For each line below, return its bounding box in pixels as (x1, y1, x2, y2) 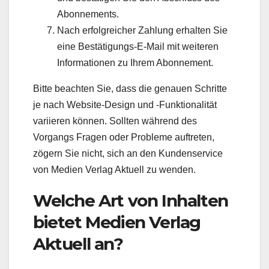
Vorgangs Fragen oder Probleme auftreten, (33, 132, 214, 143)
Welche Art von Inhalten (33, 190, 228, 211)
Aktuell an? (33, 234, 123, 255)
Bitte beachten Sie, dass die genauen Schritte (33, 83, 227, 94)
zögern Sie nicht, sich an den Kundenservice (33, 148, 223, 159)
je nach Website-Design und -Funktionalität (33, 100, 217, 110)
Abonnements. (57, 9, 119, 20)
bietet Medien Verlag (33, 212, 201, 233)
